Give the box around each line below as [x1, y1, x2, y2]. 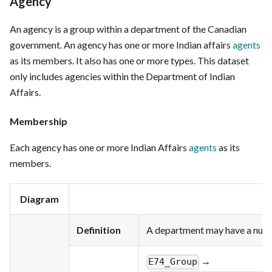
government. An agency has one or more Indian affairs [10, 38, 233, 50]
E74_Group [148, 256, 198, 268]
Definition [76, 223, 121, 236]
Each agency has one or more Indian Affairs [10, 141, 189, 153]
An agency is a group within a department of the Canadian [10, 22, 246, 35]
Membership [10, 115, 67, 127]
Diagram [20, 192, 59, 205]
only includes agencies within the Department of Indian [10, 70, 235, 82]
